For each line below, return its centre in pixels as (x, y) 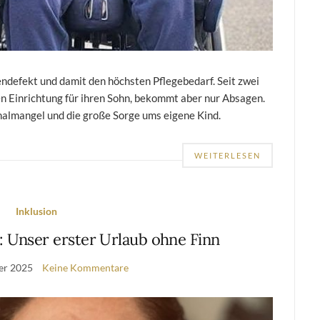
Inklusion (36, 211)
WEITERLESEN (228, 155)
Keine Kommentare (85, 267)
